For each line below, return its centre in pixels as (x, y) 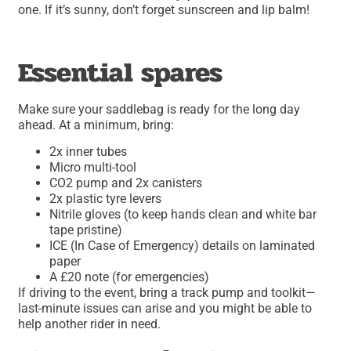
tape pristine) (86, 230)
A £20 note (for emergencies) (130, 277)
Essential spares (121, 72)
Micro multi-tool (93, 168)
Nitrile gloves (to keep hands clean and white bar (183, 215)
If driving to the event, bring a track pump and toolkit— (167, 293)
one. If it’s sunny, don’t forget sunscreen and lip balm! (164, 10)
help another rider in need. (90, 324)
